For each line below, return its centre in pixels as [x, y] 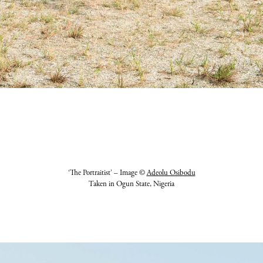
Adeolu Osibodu [171, 173]
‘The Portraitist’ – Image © [107, 173]
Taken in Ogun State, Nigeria [131, 184]
